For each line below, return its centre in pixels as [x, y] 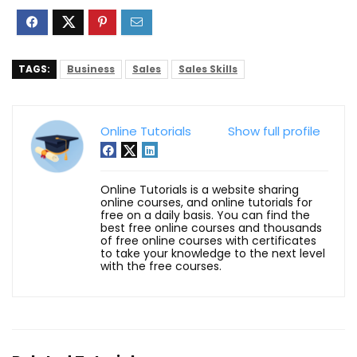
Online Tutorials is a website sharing [200, 189]
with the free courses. [161, 266]
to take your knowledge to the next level [213, 253]
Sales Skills [208, 69]
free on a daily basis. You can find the [205, 215]
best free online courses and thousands [211, 228]
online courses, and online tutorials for [206, 202]
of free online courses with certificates [208, 240]
